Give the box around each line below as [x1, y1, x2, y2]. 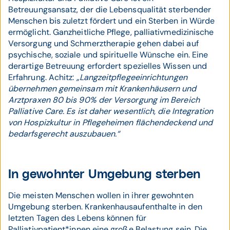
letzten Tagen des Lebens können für [8, 213, 146, 223]
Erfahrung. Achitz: [8, 72, 76, 83]
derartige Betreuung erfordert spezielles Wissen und [8, 61, 207, 71]
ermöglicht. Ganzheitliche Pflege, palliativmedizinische [8, 27, 214, 37]
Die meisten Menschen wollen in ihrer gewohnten [8, 190, 194, 201]
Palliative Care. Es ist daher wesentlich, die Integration [8, 106, 214, 117]
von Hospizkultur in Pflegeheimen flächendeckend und [8, 117, 213, 128]
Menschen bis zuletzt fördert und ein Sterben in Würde [8, 15, 215, 26]
